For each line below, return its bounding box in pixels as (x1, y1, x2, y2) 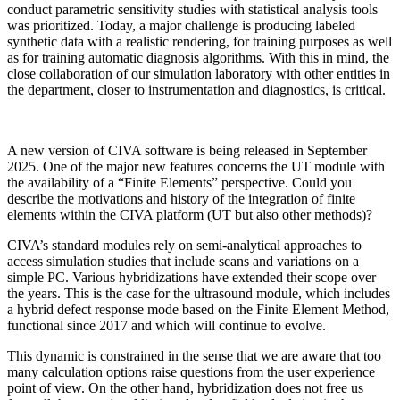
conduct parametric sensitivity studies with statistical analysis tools (7, 2, 378, 18)
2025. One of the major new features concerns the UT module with (7, 159, 385, 175)
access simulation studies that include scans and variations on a (7, 254, 359, 270)
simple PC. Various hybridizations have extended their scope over (7, 270, 376, 286)
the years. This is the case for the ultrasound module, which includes (7, 286, 390, 302)
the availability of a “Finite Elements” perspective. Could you (7, 175, 352, 191)
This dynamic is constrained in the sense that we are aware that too (7, 348, 381, 364)
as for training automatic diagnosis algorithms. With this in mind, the (7, 50, 389, 66)
